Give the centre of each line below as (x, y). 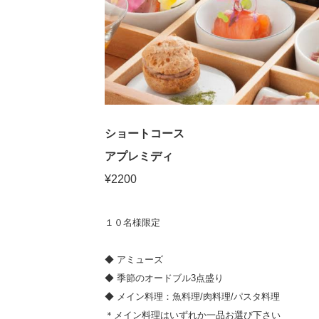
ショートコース (145, 134)
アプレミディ (139, 157)
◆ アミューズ (134, 260)
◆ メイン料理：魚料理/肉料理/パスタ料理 (192, 297)
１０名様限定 (132, 223)
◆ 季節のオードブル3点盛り (164, 278)
